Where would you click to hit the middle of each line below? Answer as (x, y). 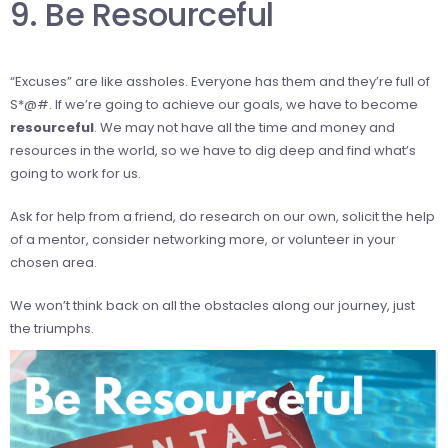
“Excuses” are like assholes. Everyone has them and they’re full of (220, 81)
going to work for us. (75, 173)
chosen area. (53, 262)
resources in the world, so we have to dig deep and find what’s (213, 150)
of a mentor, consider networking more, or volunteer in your (203, 239)
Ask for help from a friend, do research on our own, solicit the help (222, 216)
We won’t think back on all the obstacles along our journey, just (212, 305)
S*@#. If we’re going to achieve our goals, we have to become (214, 104)
